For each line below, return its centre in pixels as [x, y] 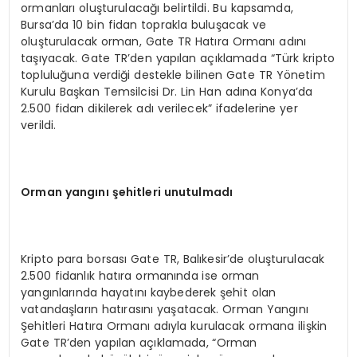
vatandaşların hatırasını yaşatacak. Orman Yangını [165, 310]
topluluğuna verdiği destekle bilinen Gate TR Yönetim [173, 75]
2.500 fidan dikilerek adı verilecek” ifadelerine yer [159, 109]
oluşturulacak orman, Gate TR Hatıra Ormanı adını [164, 42]
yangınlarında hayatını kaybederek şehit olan [149, 293]
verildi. [39, 126]
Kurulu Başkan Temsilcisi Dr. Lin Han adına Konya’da [167, 92]
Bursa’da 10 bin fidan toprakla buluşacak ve [144, 25]
